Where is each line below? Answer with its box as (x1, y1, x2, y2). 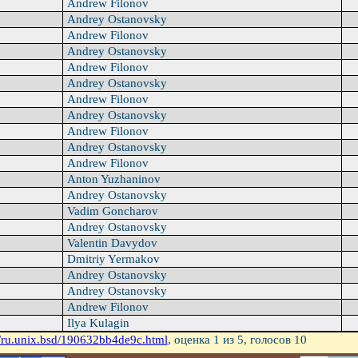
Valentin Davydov (63, 237, 161, 250)
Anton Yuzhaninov (63, 173, 164, 186)
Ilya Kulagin (63, 316, 133, 330)
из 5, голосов (219, 333, 294, 347)
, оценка (167, 333, 213, 347)
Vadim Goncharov (63, 205, 161, 218)
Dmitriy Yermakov (63, 253, 163, 266)
